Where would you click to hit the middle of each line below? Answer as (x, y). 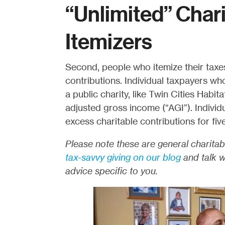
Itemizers (108, 42)
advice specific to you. (111, 171)
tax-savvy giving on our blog (123, 157)
